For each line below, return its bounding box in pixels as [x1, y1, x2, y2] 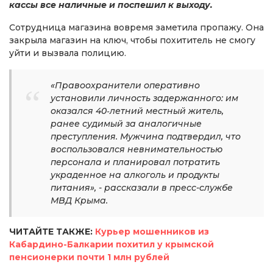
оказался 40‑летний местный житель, [51, 105, 224, 117]
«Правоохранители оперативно [51, 80, 200, 91]
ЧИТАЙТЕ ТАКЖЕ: [9, 226, 95, 238]
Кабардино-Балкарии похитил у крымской [9, 239, 214, 250]
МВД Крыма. [51, 195, 108, 207]
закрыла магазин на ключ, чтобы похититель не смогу [9, 35, 255, 46]
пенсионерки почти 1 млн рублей [9, 252, 169, 263]
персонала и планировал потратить [51, 157, 220, 168]
